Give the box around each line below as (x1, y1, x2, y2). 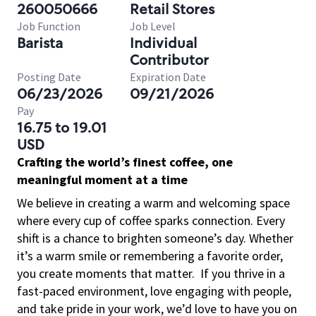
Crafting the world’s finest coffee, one (17, 154, 233, 170)
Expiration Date (130, 70, 206, 84)
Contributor (130, 51, 209, 69)
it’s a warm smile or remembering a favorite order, (17, 248, 283, 264)
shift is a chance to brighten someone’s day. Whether (17, 230, 293, 246)
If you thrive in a (200, 265, 285, 281)
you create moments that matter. (17, 265, 195, 281)
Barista (17, 34, 63, 52)
